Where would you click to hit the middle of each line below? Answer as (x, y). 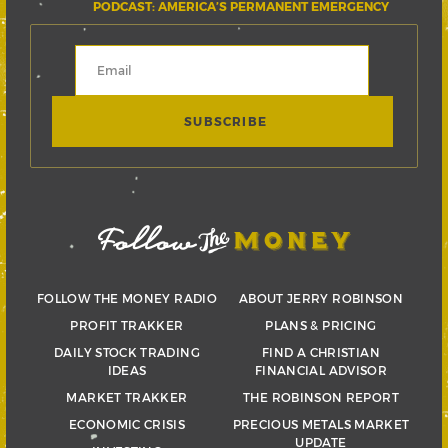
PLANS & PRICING (321, 324)
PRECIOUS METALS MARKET (321, 423)
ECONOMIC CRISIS (127, 423)
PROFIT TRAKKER (127, 324)
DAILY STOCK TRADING (127, 351)
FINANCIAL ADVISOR (321, 369)
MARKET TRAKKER (127, 396)
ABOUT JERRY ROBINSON (321, 297)
